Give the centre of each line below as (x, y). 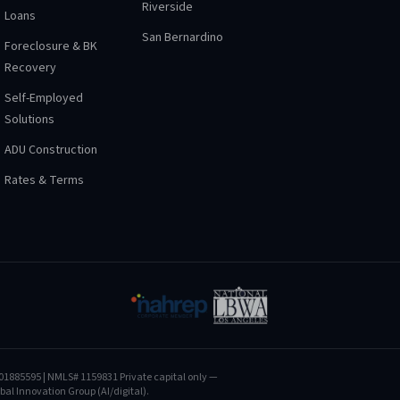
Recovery (30, 68)
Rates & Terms (44, 180)
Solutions (29, 120)
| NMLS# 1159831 (79, 377)
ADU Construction (50, 150)
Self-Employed (43, 98)
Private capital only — (169, 377)
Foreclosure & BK (50, 46)
